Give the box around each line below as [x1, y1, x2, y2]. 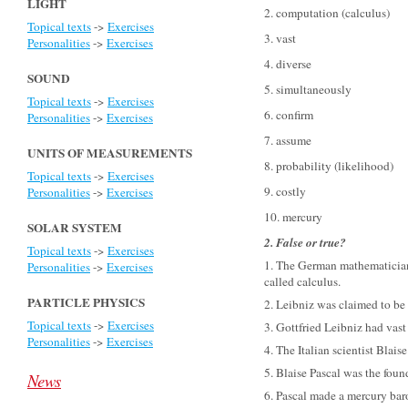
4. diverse [264, 56, 311, 72]
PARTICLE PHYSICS [27, 293, 145, 311]
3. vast [264, 30, 296, 46]
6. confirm [264, 107, 313, 123]
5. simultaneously [264, 81, 352, 97]
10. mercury [264, 209, 322, 225]
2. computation [264, 5, 339, 21]
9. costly [264, 183, 306, 199]
